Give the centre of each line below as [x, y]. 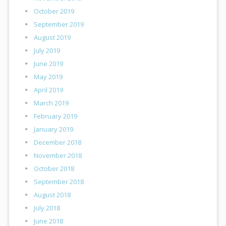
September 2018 [59, 182]
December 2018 [58, 143]
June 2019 [49, 64]
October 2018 [54, 169]
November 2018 [58, 156]
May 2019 [48, 77]
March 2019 [51, 103]
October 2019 [54, 11]
